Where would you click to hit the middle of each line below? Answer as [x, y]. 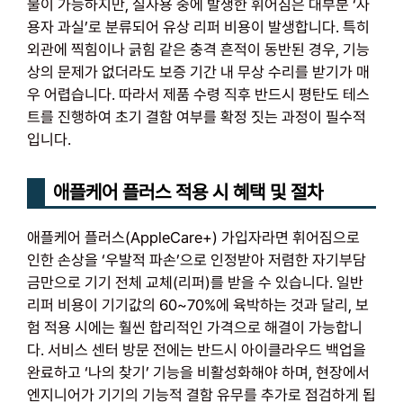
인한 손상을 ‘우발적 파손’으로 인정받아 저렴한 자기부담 [197, 260]
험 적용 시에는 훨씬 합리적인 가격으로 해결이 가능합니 [195, 327]
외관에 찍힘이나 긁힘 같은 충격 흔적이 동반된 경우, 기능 [198, 49]
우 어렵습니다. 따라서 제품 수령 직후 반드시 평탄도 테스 [198, 94]
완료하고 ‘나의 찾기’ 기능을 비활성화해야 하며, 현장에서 [198, 372]
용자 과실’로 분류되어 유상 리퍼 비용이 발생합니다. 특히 [198, 27]
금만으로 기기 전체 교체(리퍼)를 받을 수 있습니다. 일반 [195, 282]
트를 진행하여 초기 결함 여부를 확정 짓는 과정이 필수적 [197, 117]
